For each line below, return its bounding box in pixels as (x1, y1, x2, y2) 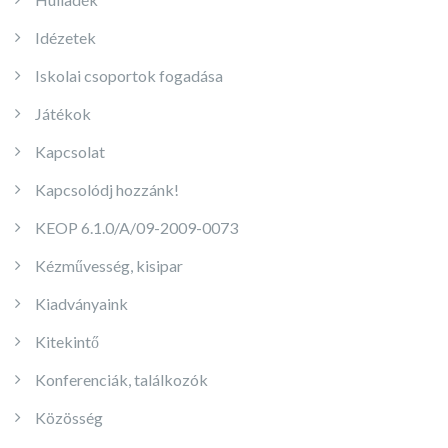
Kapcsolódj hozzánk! (35, 180, 179, 199)
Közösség (35, 408, 103, 427)
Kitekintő (35, 332, 99, 351)
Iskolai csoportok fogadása (35, 66, 223, 85)
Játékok (35, 104, 91, 123)
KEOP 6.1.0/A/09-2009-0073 (35, 218, 238, 237)
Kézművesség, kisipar (35, 256, 183, 275)
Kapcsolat (35, 142, 105, 161)
